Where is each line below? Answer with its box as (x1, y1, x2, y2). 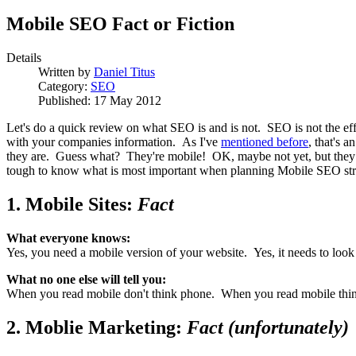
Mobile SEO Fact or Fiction (6, 14, 234, 35)
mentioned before (221, 135, 308, 149)
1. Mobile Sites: (6, 194, 137, 215)
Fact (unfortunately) (187, 316, 349, 338)
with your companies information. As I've (6, 135, 221, 149)
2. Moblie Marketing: (6, 316, 187, 338)
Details (6, 51, 41, 65)
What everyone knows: (6, 231, 130, 246)
